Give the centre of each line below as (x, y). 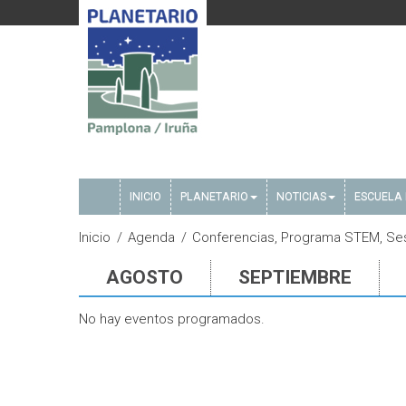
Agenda (151, 237)
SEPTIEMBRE (295, 277)
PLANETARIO (214, 196)
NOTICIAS (301, 196)
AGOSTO (145, 277)
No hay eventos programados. (172, 319)
